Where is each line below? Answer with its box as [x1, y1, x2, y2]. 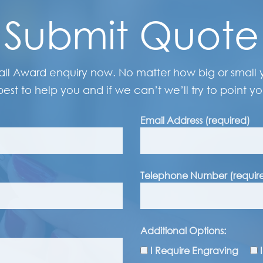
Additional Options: [140, 225, 226, 237]
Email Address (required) [140, 114, 250, 127]
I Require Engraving [150, 245, 238, 257]
